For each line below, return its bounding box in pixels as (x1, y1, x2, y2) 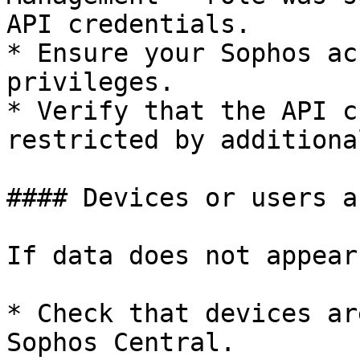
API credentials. (6, 10, 251, 39)
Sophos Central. (6, 328, 235, 357)
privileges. (6, 67, 174, 96)
